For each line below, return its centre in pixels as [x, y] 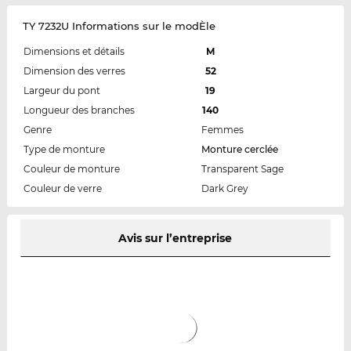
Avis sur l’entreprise [175, 239]
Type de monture [64, 150]
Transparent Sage [242, 169]
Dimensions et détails [74, 52]
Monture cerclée [239, 150]
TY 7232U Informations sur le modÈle [119, 26]
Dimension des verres [74, 71]
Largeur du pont [62, 91]
